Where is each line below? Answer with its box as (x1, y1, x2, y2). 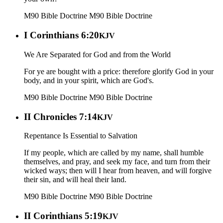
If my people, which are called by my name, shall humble (24, 148, 204, 157)
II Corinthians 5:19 (24, 211, 103, 221)
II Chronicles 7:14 (24, 111, 97, 122)
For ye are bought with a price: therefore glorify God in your (24, 67, 214, 76)
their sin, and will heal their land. (24, 175, 126, 184)
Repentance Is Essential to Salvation (24, 131, 137, 140)
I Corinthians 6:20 (24, 30, 99, 41)
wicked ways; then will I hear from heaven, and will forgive (24, 166, 212, 175)
